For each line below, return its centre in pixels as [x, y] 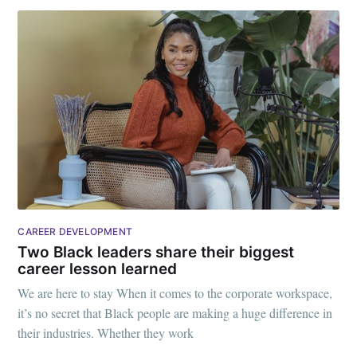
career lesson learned [98, 269]
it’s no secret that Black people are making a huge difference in [175, 313]
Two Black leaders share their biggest [156, 252]
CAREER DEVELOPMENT [75, 232]
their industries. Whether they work [106, 333]
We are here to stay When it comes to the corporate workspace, [175, 293]
